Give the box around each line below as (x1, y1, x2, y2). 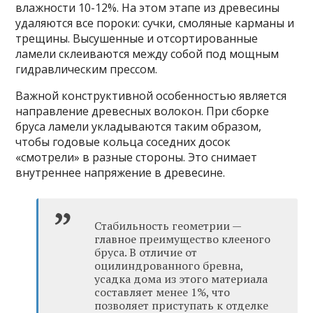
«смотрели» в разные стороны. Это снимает (15, 149, 258, 165)
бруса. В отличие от (94, 244, 198, 260)
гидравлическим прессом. (15, 61, 158, 77)
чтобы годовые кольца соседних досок (15, 133, 231, 150)
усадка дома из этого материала (94, 270, 268, 286)
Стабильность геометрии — (94, 217, 242, 233)
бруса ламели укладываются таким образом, (15, 118, 262, 134)
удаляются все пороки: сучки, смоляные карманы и (15, 15, 295, 31)
